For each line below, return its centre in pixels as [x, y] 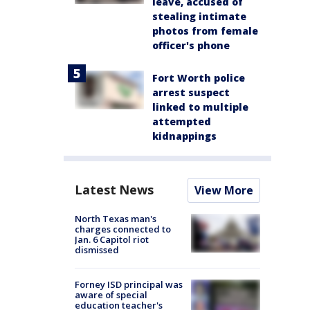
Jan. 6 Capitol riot [112, 239]
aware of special [111, 294]
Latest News [114, 189]
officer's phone [191, 45]
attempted [182, 121]
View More [224, 190]
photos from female [205, 30]
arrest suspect [191, 92]
